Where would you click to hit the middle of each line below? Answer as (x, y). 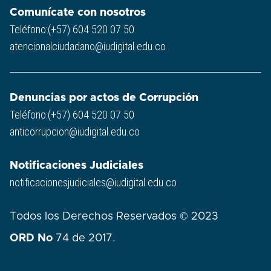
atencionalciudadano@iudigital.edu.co (88, 47)
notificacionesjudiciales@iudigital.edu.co (93, 183)
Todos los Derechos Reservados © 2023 (114, 217)
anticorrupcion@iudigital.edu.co (75, 132)
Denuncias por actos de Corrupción (104, 98)
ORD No (31, 239)
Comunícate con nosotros (78, 13)
